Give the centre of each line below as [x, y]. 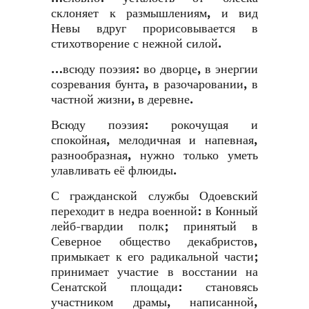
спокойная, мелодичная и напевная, [154, 140]
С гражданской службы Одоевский [154, 196]
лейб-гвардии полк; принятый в [154, 227]
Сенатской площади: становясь [154, 287]
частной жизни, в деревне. [122, 100]
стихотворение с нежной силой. [136, 44]
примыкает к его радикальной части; [154, 257]
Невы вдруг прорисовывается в [154, 29]
